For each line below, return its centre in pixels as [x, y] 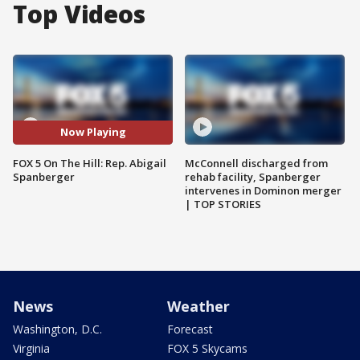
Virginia [31, 348]
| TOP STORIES [223, 204]
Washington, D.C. [57, 329]
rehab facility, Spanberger [253, 176]
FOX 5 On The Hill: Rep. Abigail [90, 163]
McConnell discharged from [256, 163]
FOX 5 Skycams [207, 348]
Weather [198, 306]
